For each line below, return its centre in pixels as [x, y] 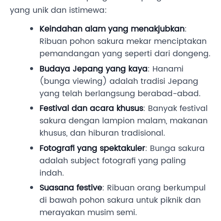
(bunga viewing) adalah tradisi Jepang [119, 81]
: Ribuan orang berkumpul [154, 188]
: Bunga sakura [175, 148]
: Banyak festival [175, 109]
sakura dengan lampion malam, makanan [124, 121]
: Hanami [166, 69]
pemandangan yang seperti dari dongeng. [125, 54]
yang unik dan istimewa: [58, 11]
